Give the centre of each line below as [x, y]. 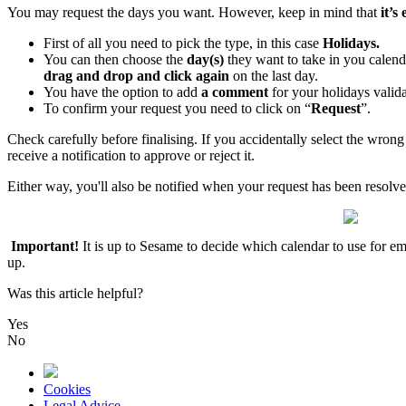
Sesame [161, 246]
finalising [168, 140]
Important [43, 246]
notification [94, 156]
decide [220, 246]
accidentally [273, 140]
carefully [73, 140]
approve [167, 156]
